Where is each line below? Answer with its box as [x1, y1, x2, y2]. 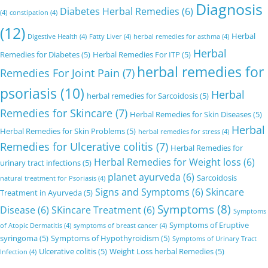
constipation [10, 8, 48, 17]
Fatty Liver [89, 32, 122, 41]
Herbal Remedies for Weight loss [94, 156, 241, 169]
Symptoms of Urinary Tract [172, 234, 257, 243]
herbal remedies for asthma [133, 32, 220, 41]
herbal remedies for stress [138, 127, 220, 136]
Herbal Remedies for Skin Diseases [130, 109, 251, 120]
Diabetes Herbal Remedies [60, 5, 179, 19]
